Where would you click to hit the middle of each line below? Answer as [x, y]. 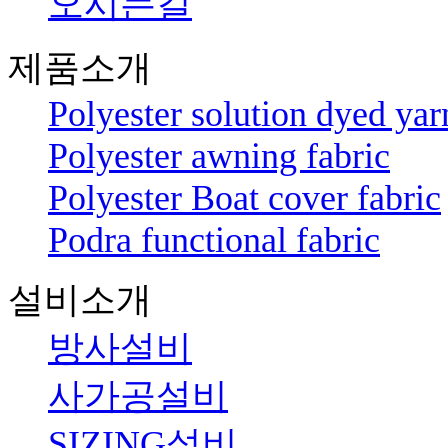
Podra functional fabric [214, 239]
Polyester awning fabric [219, 155]
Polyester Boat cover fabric [244, 197]
